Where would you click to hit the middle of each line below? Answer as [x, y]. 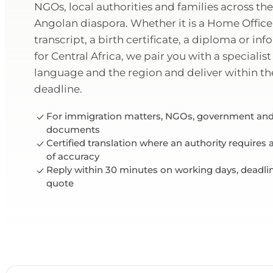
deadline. [58, 89]
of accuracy [73, 157]
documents [73, 130]
